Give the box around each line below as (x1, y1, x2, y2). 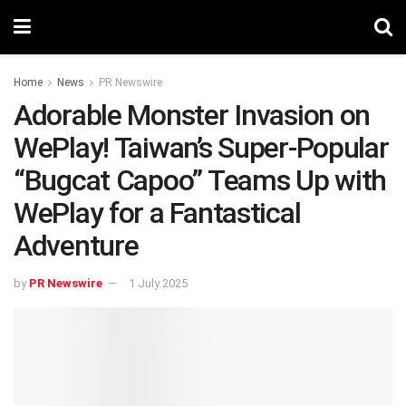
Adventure (14, 228, 139, 263)
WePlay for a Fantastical (14, 196, 301, 230)
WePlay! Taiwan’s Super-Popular (14, 130, 389, 165)
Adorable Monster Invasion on (14, 98, 371, 132)
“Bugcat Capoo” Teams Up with (14, 163, 387, 198)
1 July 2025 (129, 275, 188, 290)
